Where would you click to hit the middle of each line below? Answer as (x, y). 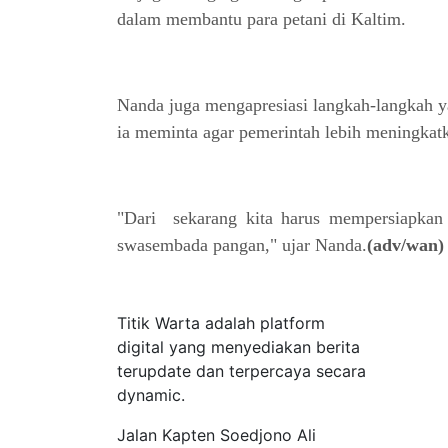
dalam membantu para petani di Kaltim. (264, 19)
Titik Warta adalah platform (221, 323)
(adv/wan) (405, 245)
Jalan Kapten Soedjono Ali (216, 435)
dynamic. (151, 395)
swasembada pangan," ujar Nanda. (242, 245)
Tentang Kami (198, 288)
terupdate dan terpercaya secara (241, 371)
